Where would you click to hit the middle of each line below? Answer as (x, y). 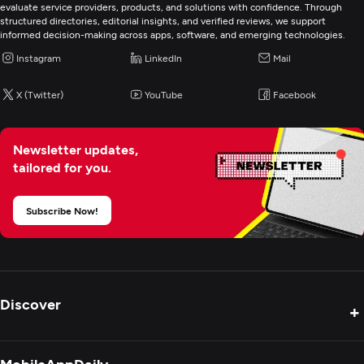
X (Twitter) (40, 94)
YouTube (164, 94)
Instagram (39, 58)
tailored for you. (62, 167)
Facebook (294, 94)
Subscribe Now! (62, 210)
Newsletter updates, (76, 149)
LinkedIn (164, 58)
